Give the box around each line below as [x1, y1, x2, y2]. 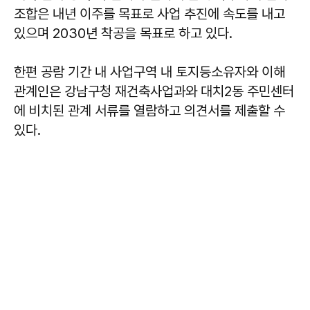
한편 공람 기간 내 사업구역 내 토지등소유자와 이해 [14, 64, 285, 80]
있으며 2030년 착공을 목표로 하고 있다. [14, 25, 232, 42]
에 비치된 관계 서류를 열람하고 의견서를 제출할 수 [14, 102, 285, 119]
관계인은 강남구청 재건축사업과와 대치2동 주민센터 [14, 83, 294, 100]
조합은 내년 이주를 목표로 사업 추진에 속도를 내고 [14, 6, 285, 22]
